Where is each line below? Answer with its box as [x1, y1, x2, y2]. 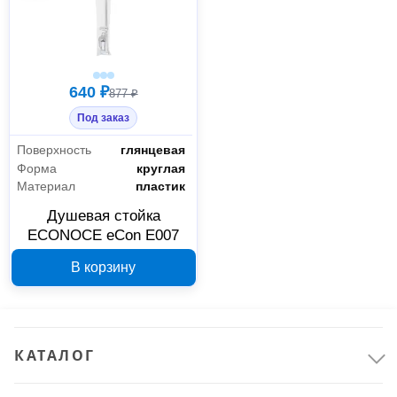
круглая [136, 160, 186, 175]
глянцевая [121, 142, 186, 157]
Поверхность [17, 142, 91, 157]
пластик [136, 179, 186, 194]
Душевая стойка [46, 207, 160, 225]
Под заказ [77, 112, 130, 125]
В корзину [71, 259, 136, 275]
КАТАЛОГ [14, 346, 96, 366]
